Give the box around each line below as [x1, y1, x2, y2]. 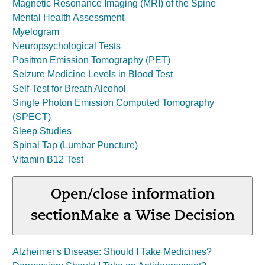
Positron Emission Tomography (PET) [12, 55, 170, 65]
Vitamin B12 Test [12, 154, 83, 164]
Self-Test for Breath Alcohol [12, 83, 126, 93]
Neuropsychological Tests [12, 41, 121, 51]
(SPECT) [12, 112, 51, 122]
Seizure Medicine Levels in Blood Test [12, 69, 173, 79]
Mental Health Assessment [12, 12, 124, 22]
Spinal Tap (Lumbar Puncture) [12, 140, 138, 150]
